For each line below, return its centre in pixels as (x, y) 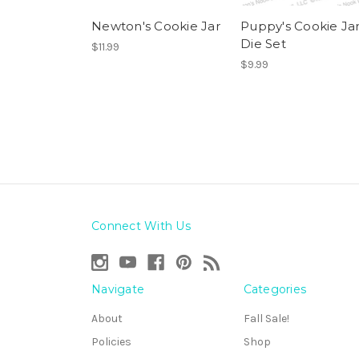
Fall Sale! (266, 319)
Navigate (118, 290)
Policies (111, 341)
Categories (274, 290)
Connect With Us (141, 226)
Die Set (263, 44)
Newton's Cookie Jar (156, 26)
